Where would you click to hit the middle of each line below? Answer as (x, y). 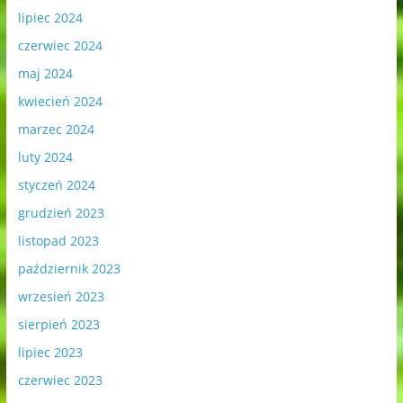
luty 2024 (45, 157)
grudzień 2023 (61, 212)
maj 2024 (45, 73)
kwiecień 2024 (60, 101)
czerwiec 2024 (60, 45)
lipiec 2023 (50, 352)
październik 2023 (69, 268)
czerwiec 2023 (60, 380)
